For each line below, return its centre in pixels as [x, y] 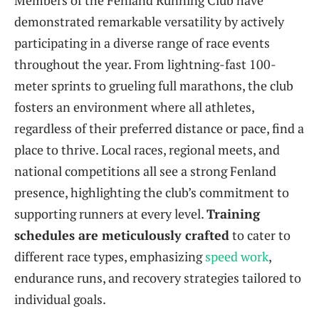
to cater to [260, 235]
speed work [237, 257]
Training [233, 214]
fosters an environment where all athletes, [134, 107]
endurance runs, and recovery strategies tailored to [158, 278]
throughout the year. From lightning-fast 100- [145, 64]
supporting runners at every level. [110, 214]
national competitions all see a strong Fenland [145, 171]
